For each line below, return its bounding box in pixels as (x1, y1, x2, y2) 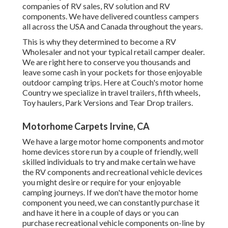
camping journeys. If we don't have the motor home (22, 187, 198, 197)
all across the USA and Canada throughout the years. (22, 21, 203, 32)
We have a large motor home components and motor (22, 136, 204, 147)
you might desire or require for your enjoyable (22, 177, 181, 187)
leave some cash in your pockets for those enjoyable (22, 67, 202, 77)
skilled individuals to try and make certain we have (22, 157, 195, 167)
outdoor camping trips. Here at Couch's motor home (22, 77, 203, 88)
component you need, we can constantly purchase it (22, 197, 199, 208)
